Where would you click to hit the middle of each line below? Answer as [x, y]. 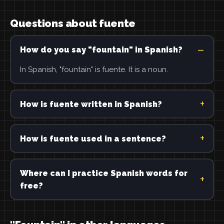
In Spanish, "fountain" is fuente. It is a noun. [94, 69]
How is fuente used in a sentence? [93, 138]
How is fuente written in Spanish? [91, 104]
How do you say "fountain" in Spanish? [101, 49]
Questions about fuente [73, 23]
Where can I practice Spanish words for [103, 173]
